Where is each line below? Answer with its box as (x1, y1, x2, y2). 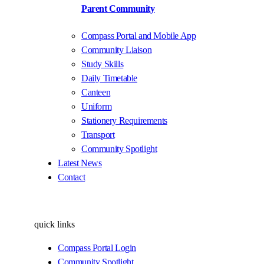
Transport (81, 129, 115, 140)
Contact (58, 171, 85, 182)
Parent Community (81, 4, 155, 14)
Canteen (81, 87, 111, 97)
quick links (34, 219, 75, 229)
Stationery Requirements (81, 115, 167, 126)
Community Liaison (81, 44, 152, 55)
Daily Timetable (81, 72, 137, 83)
